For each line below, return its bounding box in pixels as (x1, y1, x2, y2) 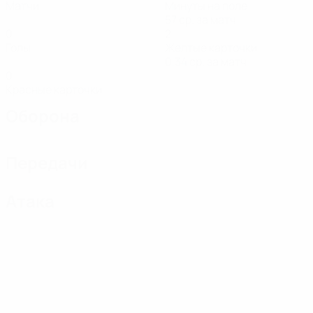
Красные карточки (6, 82, 102, 97)
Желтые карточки (165, 40, 257, 55)
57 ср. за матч (165, 12, 236, 27)
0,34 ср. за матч (165, 54, 247, 69)
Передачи (6, 151, 88, 174)
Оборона (6, 104, 80, 127)
